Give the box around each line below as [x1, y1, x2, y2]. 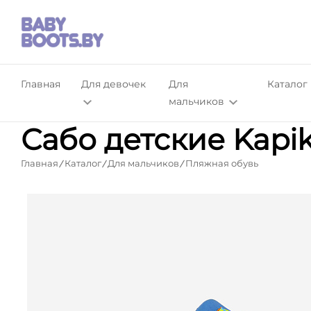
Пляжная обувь [185, 158, 258, 169]
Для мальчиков [108, 158, 179, 169]
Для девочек [81, 78, 146, 90]
